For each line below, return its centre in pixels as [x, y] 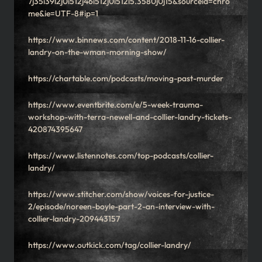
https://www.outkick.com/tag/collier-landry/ [110, 245]
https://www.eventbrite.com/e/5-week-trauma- [116, 105]
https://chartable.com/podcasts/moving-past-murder [126, 79]
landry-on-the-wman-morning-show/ [97, 52]
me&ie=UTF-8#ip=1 [63, 14]
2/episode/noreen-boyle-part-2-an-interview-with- [121, 207]
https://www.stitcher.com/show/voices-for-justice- [121, 194]
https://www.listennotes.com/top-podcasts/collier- [121, 156]
